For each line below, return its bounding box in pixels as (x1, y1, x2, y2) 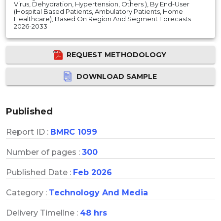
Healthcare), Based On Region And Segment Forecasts (14, 14, 191, 23)
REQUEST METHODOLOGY (67, 50, 166, 59)
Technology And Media (49, 187, 148, 197)
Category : (6, 187, 49, 197)
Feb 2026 (73, 167, 112, 177)
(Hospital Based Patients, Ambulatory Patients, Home (14, 7, 183, 15)
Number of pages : (6, 147, 82, 157)
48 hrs (80, 208, 107, 218)
